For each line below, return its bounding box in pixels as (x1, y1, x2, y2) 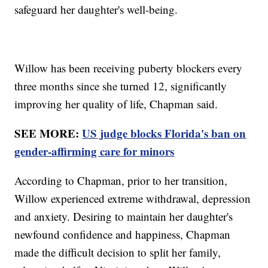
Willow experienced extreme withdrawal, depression (14, 190, 251, 206)
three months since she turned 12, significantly (14, 78, 227, 93)
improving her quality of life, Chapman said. (14, 96, 218, 111)
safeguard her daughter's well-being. (14, 1, 178, 17)
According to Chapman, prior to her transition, (14, 172, 228, 188)
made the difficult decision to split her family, (14, 244, 221, 260)
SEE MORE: (14, 124, 83, 141)
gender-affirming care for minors (14, 142, 175, 159)
